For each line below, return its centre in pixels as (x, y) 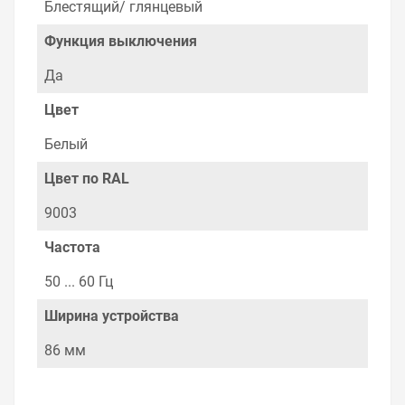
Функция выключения (121, 42)
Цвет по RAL (87, 179)
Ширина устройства (112, 316)
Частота (72, 248)
